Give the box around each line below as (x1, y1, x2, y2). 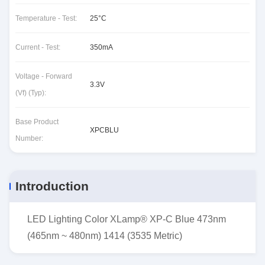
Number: (15, 134, 43, 143)
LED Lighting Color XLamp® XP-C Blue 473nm (27, 214, 226, 224)
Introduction (15, 179, 89, 193)
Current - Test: (15, 43, 60, 51)
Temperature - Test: (15, 14, 77, 22)
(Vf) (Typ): (15, 89, 46, 97)
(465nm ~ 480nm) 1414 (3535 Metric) (27, 231, 182, 241)
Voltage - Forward (15, 72, 72, 80)
